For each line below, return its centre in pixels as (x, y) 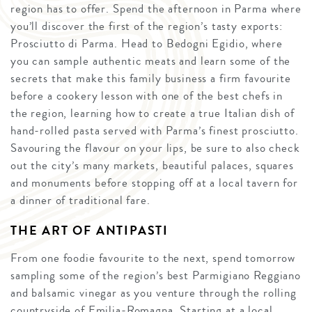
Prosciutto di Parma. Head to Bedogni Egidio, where (147, 43)
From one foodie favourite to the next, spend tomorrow (153, 258)
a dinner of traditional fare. (80, 200)
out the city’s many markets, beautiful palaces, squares (152, 165)
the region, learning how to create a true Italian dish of (153, 113)
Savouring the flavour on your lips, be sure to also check (155, 148)
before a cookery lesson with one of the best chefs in (147, 95)
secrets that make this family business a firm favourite (151, 78)
